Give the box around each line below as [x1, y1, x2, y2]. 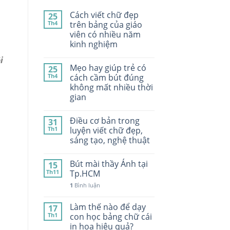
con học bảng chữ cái [69, 211, 152, 223]
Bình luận [72, 181, 100, 189]
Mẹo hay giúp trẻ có [69, 62, 146, 74]
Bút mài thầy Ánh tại [69, 158, 148, 170]
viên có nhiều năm [69, 29, 141, 41]
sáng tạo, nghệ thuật [69, 135, 150, 146]
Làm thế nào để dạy [69, 201, 146, 213]
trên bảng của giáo [69, 19, 142, 31]
